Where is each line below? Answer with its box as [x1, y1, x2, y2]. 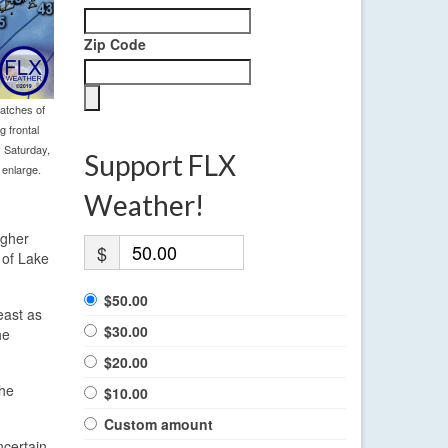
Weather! [83, 188, 204, 223]
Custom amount [103, 414, 213, 435]
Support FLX [83, 148, 236, 183]
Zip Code [83, 34, 146, 55]
